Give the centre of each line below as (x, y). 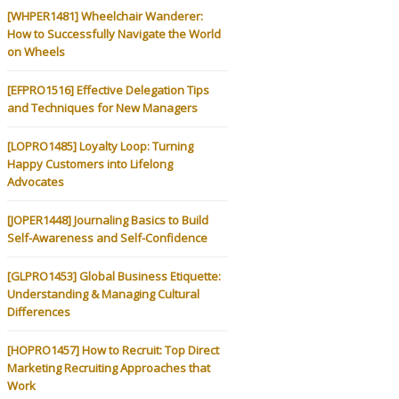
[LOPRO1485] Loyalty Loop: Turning (100, 146)
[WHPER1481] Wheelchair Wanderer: (105, 16)
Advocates (36, 181)
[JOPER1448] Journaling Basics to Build (108, 220)
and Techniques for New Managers (102, 107)
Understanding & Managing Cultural (103, 293)
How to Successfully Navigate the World (114, 33)
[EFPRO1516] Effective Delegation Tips (108, 90)
